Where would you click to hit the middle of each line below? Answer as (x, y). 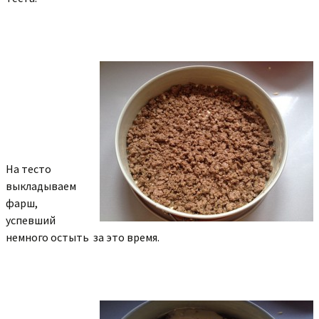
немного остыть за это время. (83, 237)
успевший (31, 220)
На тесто (28, 169)
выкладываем (41, 186)
